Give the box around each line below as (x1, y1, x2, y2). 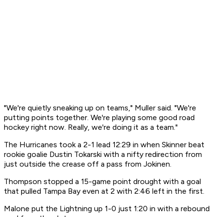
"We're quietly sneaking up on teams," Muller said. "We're (4, 103, 196, 113)
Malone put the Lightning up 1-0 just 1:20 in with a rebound (4, 204, 210, 214)
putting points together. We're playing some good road (4, 113, 195, 123)
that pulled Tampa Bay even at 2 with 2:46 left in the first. (4, 186, 204, 196)
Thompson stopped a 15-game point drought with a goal (4, 177, 201, 186)
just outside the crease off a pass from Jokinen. (4, 159, 171, 169)
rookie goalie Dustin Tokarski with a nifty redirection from (4, 150, 202, 159)
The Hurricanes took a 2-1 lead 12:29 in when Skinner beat (4, 140, 204, 150)
